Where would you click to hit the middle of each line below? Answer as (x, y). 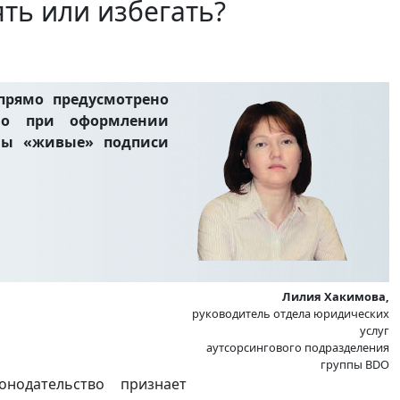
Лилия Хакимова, (336, 296)
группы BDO (355, 364)
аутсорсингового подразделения (298, 347)
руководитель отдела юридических (291, 313)
